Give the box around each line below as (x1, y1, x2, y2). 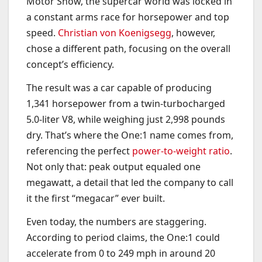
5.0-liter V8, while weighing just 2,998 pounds (26, 113, 225, 126)
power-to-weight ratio (132, 144, 230, 158)
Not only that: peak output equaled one (26, 160, 201, 174)
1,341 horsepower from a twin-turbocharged (26, 97, 225, 111)
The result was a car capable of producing (26, 81, 212, 95)
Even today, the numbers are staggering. (26, 215, 206, 228)
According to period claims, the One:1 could (26, 230, 220, 244)
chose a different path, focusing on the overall (26, 42, 230, 56)
